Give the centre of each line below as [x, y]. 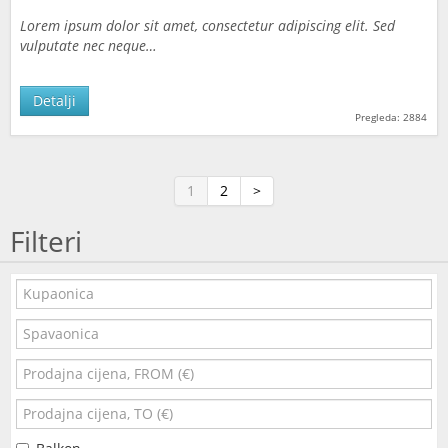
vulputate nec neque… [88, 45]
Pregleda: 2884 [391, 117]
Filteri [46, 241]
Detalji [54, 100]
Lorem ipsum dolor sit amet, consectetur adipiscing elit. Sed [207, 25]
